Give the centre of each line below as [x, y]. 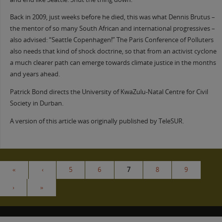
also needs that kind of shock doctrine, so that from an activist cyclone [113, 52]
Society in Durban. [36, 103]
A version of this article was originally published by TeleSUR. [97, 121]
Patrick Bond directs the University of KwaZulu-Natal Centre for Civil [109, 92]
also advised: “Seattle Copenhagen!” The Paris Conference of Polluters [111, 40]
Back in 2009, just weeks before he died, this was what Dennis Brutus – [112, 17]
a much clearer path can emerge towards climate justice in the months [113, 63]
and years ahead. [35, 74]
